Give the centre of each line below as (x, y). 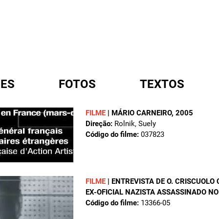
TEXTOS (162, 84)
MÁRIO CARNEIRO (142, 113)
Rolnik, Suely (134, 124)
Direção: (99, 124)
